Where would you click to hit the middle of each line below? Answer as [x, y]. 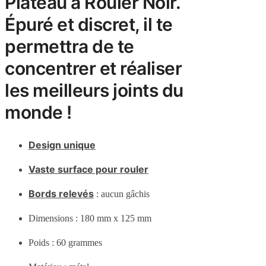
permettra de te [69, 46]
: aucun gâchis [122, 194]
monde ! [38, 112]
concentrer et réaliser [93, 68]
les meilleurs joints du [94, 90]
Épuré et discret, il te [89, 24]
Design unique [62, 145]
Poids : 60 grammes [65, 243]
